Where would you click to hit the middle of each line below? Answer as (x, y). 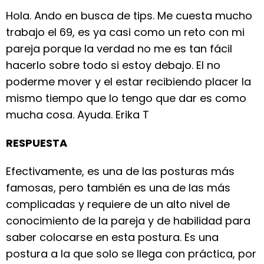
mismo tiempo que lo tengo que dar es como (126, 98)
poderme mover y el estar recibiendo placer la (128, 82)
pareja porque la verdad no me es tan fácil (119, 49)
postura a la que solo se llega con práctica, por (131, 254)
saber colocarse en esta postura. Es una (112, 237)
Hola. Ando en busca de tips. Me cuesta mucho (129, 16)
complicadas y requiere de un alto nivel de (118, 204)
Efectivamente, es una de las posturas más (120, 171)
